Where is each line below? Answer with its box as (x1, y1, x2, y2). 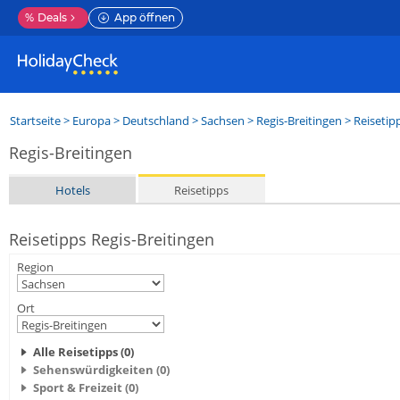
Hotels (54, 181, 90, 198)
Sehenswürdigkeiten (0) (33, 362, 170, 378)
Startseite (10, 112, 61, 129)
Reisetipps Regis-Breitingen (9, 229, 214, 250)
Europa (72, 112, 111, 129)
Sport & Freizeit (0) (33, 379, 138, 396)
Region (17, 259, 54, 275)
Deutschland (122, 112, 189, 129)
